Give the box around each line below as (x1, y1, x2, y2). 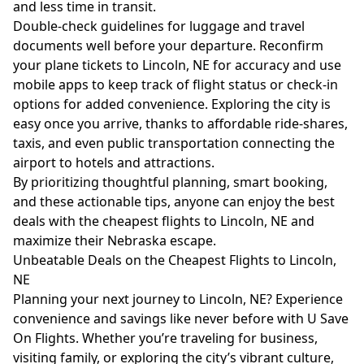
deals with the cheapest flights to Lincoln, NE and (13, 212, 314, 230)
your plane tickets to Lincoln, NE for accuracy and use (13, 56, 341, 74)
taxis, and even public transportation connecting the (13, 134, 335, 152)
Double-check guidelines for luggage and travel (13, 17, 305, 35)
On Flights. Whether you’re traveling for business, (13, 329, 318, 347)
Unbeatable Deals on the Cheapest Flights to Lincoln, (13, 251, 336, 269)
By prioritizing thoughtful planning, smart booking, (13, 173, 327, 191)
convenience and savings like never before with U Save (13, 310, 349, 327)
